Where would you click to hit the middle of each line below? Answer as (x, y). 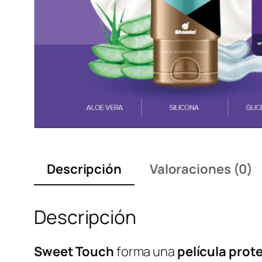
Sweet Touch (74, 252)
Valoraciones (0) (201, 169)
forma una (145, 252)
